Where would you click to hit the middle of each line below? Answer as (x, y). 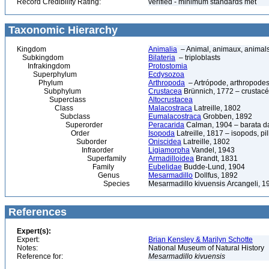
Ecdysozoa (166, 74)
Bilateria (162, 58)
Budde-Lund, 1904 (213, 167)
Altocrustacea (171, 100)
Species (73, 184)
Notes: (27, 248)
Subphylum (49, 91)
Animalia (163, 49)
